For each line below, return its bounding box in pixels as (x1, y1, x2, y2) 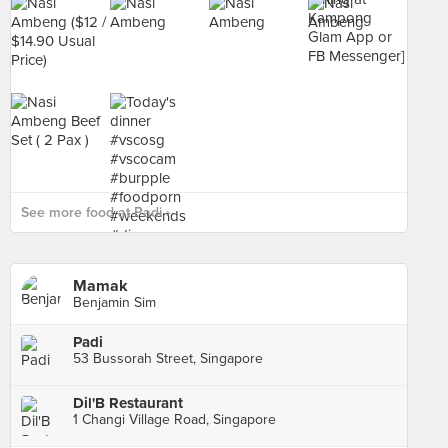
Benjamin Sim (73, 294, 156, 311)
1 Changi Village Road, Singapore (73, 411, 276, 428)
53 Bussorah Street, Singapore (73, 350, 263, 367)
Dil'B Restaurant (73, 394, 183, 412)
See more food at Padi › (21, 204, 170, 221)
